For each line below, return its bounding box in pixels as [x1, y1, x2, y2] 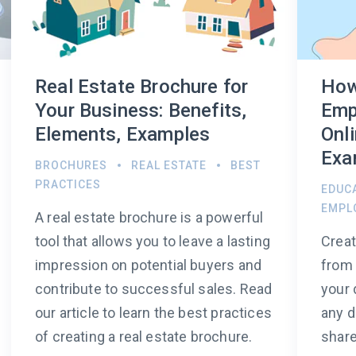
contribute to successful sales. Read [35, 281, 273, 298]
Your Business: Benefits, [35, 99, 247, 122]
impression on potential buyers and [35, 257, 262, 274]
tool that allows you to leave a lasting [35, 233, 271, 250]
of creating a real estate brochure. [35, 328, 253, 346]
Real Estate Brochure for [35, 75, 249, 99]
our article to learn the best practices [35, 304, 273, 322]
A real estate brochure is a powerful [35, 209, 264, 226]
